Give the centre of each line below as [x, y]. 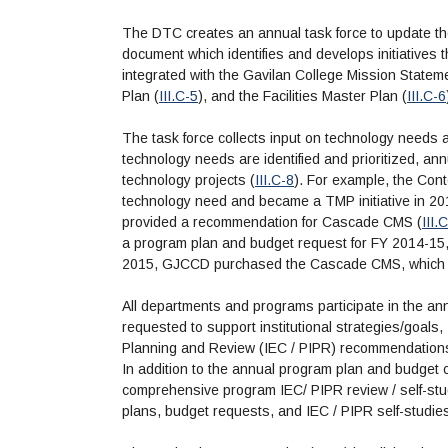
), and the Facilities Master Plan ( [302, 96]
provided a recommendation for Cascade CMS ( [272, 222]
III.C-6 [426, 96]
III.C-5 [178, 96]
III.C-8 [274, 180]
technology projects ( [188, 180]
